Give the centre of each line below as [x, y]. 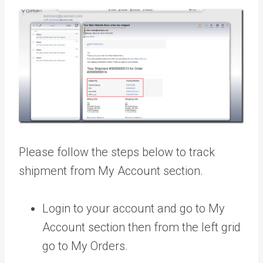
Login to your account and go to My [134, 209]
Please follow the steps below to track [117, 152]
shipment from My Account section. [111, 171]
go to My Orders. [87, 246]
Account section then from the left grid [141, 227]
